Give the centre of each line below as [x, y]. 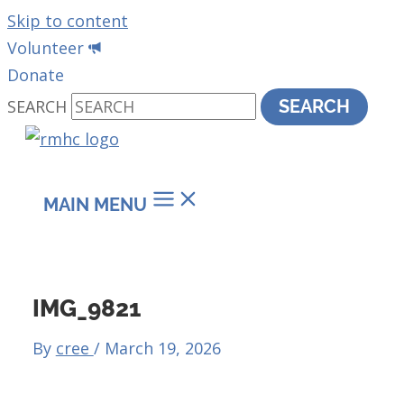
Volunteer [46, 48]
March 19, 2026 [162, 348]
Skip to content [68, 21]
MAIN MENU [95, 205]
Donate [36, 75]
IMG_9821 [86, 308]
